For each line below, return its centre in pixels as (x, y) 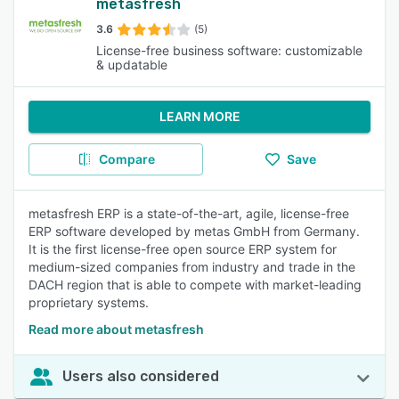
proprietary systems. (89, 302)
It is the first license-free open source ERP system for (183, 249)
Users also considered (141, 376)
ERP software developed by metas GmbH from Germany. (194, 231)
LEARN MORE (199, 116)
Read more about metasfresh (116, 329)
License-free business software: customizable (229, 50)
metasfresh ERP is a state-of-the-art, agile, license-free (189, 213)
